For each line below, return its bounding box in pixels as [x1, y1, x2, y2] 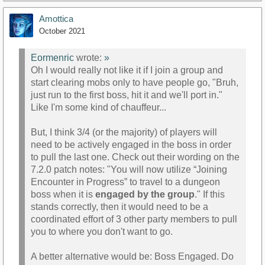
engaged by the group [95, 189, 195, 199]
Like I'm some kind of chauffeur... [31, 102, 166, 112]
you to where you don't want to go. [31, 226, 173, 237]
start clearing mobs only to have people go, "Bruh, [31, 77, 238, 88]
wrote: [74, 52, 104, 63]
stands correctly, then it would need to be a [31, 201, 208, 212]
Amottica [39, 14, 73, 24]
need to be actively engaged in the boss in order [31, 139, 231, 150]
